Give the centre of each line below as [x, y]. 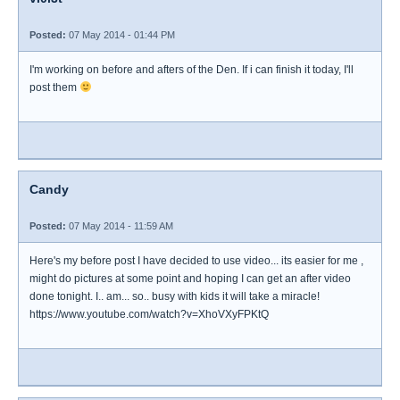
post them [54, 87]
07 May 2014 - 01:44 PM [121, 35]
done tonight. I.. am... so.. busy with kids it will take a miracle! [175, 296]
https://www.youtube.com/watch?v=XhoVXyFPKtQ [149, 314]
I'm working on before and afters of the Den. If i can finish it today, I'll [192, 70]
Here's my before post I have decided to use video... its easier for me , [196, 261]
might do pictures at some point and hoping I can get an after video [190, 279]
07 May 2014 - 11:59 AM [120, 226]
